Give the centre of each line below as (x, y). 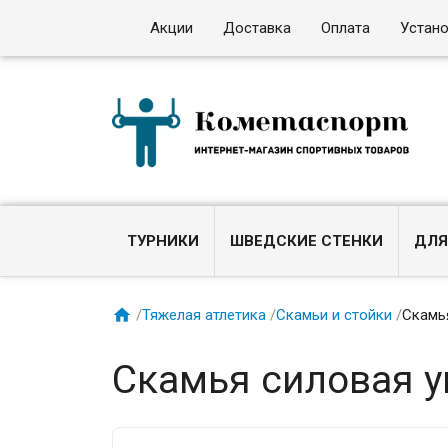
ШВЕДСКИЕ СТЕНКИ (307, 241)
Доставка (257, 28)
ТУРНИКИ (163, 241)
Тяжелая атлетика (204, 314)
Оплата (346, 28)
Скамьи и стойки (334, 314)
